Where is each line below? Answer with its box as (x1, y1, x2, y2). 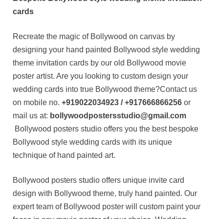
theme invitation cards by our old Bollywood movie (13, 58, 187, 67)
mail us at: (13, 111, 50, 120)
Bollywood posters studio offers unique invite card (13, 175, 185, 184)
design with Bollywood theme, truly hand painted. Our (13, 189, 197, 197)
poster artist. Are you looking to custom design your (13, 71, 189, 80)
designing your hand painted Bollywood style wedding (13, 45, 200, 54)
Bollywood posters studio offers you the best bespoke (13, 124, 199, 133)
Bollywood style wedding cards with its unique (13, 137, 173, 146)
